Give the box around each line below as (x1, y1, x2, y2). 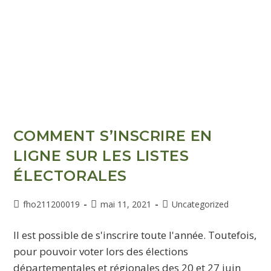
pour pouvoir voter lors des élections (13, 244, 189, 258)
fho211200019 (23, 198, 80, 210)
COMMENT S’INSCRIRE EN (13, 126, 213, 145)
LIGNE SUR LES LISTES (13, 146, 189, 165)
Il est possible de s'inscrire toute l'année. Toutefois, (13, 227, 257, 242)
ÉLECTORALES (13, 166, 128, 184)
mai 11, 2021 (100, 198, 152, 210)
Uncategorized (172, 198, 229, 210)
